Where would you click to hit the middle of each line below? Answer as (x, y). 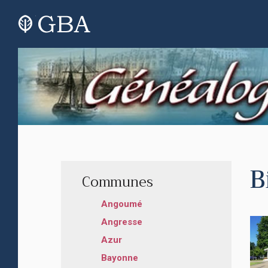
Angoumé (122, 204)
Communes (118, 182)
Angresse (122, 222)
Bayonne (120, 258)
